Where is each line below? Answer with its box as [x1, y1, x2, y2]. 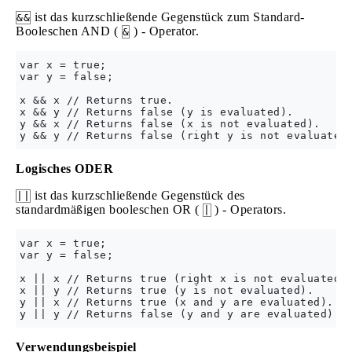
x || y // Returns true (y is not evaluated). [20, 284, 313, 297]
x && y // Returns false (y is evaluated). [20, 106, 294, 119]
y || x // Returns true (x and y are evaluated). [20, 296, 334, 309]
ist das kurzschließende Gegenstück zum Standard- [31, 10, 305, 24]
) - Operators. [211, 203, 286, 217]
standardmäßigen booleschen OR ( [16, 203, 203, 217]
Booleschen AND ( [16, 24, 122, 38]
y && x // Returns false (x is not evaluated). [20, 118, 321, 130]
